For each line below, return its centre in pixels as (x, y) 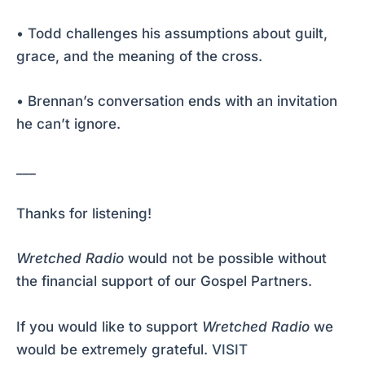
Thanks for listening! (84, 214)
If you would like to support (109, 326)
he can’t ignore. (68, 123)
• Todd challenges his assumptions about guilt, (172, 33)
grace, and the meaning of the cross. (139, 56)
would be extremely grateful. (114, 349)
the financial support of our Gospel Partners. (164, 281)
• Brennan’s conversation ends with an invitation (177, 101)
